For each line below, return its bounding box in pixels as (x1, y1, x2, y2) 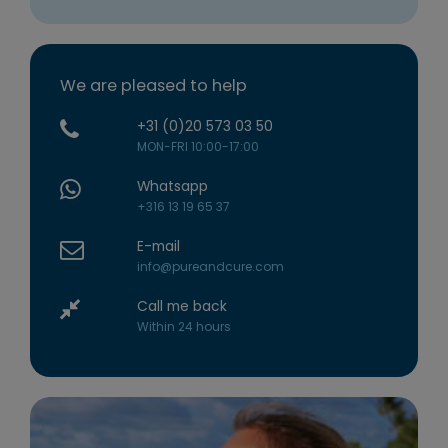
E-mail (136, 237, 180, 257)
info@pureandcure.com (136, 258, 284, 276)
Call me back (136, 297, 227, 317)
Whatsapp (136, 177, 208, 197)
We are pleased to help (60, 74, 247, 98)
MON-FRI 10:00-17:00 (136, 138, 259, 156)
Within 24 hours (136, 318, 231, 336)
